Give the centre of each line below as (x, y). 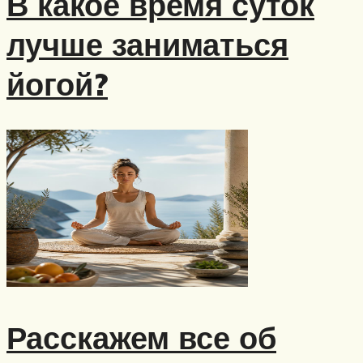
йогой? (57, 84)
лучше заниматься (147, 45)
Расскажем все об (141, 338)
